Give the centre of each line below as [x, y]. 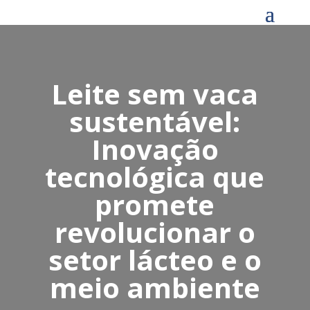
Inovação [155, 149]
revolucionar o [155, 232]
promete [155, 205]
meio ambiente [155, 288]
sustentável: [155, 122]
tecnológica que [155, 177]
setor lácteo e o [155, 260]
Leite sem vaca [155, 94]
